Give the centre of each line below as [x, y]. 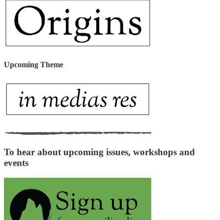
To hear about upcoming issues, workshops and [99, 152]
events [16, 163]
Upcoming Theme [34, 65]
